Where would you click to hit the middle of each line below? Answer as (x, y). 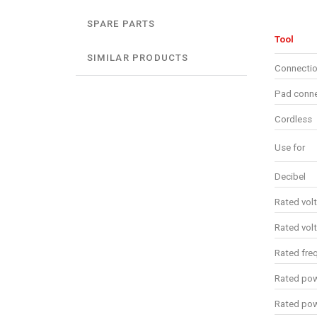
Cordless (293, 119)
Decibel (290, 176)
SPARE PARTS (121, 24)
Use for (289, 147)
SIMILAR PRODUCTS (138, 58)
